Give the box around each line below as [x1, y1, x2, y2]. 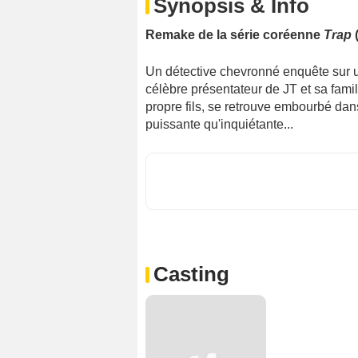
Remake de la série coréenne [145, 28, 324, 42]
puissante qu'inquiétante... [145, 117, 293, 132]
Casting [153, 262, 229, 287]
